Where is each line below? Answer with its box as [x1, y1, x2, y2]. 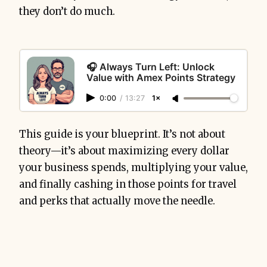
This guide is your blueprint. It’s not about [19, 128, 225, 141]
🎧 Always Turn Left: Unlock [86, 61, 215, 73]
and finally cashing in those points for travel [19, 178, 237, 191]
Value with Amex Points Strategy [86, 72, 235, 84]
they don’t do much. [19, 5, 115, 18]
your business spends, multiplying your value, [19, 162, 248, 175]
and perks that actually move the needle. [19, 195, 215, 208]
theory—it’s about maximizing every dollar [19, 145, 229, 158]
